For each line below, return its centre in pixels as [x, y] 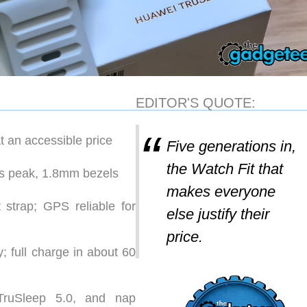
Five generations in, [232, 146]
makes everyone [221, 191]
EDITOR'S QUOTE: [196, 102]
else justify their [218, 214]
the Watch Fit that [225, 169]
